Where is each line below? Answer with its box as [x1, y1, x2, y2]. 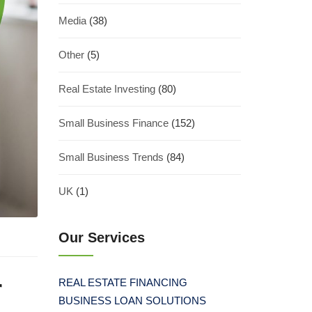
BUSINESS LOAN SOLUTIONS [58, 295, 206, 306]
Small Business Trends [58, 151, 164, 163]
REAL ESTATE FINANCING [58, 276, 187, 288]
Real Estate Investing [58, 83, 155, 95]
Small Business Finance [58, 117, 169, 129]
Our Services [58, 230, 145, 245]
